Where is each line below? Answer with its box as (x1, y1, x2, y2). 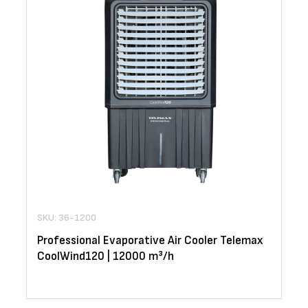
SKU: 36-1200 (37, 212, 96, 224)
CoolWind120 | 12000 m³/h (37, 250, 174, 264)
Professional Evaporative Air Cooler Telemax (37, 234, 263, 248)
